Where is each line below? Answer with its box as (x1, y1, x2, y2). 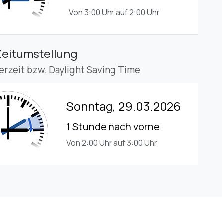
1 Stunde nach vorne (66, 120, 160, 134)
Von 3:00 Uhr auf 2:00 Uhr (69, 7, 160, 18)
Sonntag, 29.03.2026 (66, 98, 181, 114)
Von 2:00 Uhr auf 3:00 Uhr (66, 137, 157, 149)
